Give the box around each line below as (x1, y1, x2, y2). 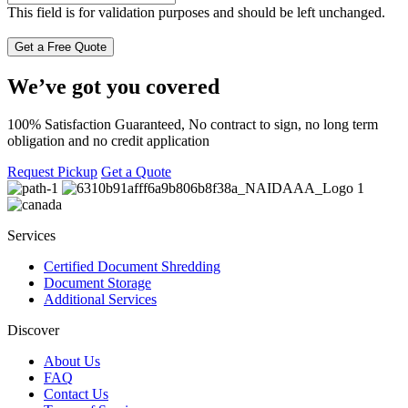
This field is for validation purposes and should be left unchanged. (7, 4, 385, 20)
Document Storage (44, 275, 151, 291)
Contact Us (44, 386, 108, 403)
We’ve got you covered (7, 74, 219, 98)
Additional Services (44, 291, 157, 308)
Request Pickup (7, 164, 97, 180)
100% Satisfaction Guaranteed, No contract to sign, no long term (7, 117, 378, 133)
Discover (7, 322, 59, 339)
